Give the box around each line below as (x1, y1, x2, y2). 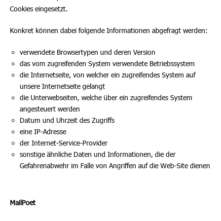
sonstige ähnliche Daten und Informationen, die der (20, 150, 176, 158)
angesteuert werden (20, 105, 80, 113)
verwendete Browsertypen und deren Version (20, 48, 155, 56)
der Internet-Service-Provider (20, 139, 108, 147)
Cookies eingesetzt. (10, 4, 68, 13)
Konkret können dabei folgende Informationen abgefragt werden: (10, 26, 208, 35)
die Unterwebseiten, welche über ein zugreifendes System (20, 93, 192, 102)
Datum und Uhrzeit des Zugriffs (20, 116, 114, 124)
